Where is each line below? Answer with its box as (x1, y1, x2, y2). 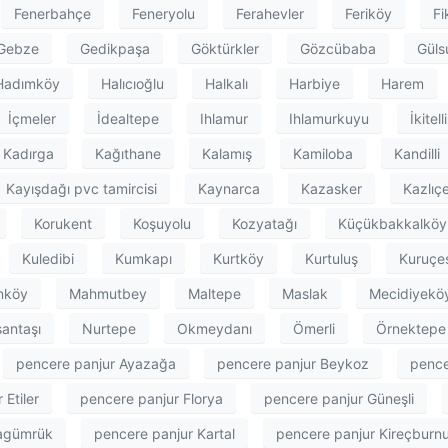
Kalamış (202, 144, 252, 162)
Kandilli (394, 144, 440, 162)
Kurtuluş (305, 249, 358, 267)
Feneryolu (132, 4, 195, 22)
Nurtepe (82, 319, 136, 337)
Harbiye (289, 74, 340, 92)
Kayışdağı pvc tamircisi (6, 179, 157, 197)
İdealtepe (97, 109, 159, 127)
